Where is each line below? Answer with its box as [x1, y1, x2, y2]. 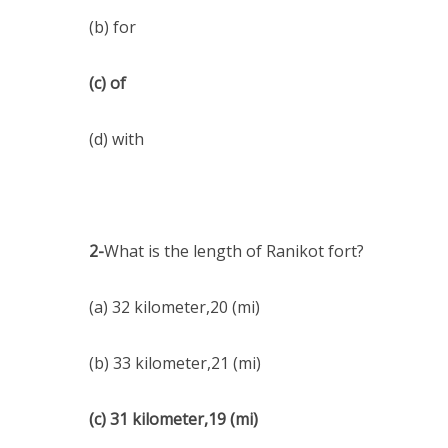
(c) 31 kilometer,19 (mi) [89, 408, 258, 430]
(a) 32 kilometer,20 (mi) [89, 296, 260, 318]
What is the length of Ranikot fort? [104, 240, 364, 262]
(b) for [89, 16, 136, 38]
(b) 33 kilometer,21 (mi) [89, 352, 261, 374]
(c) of [89, 72, 126, 94]
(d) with [89, 128, 144, 150]
